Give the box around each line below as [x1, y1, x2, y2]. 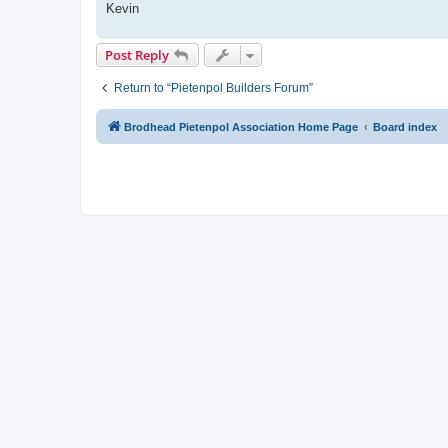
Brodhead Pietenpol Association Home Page [124, 120, 358, 133]
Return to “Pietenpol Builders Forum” [114, 80, 313, 95]
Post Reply [105, 45, 169, 64]
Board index [373, 120, 437, 133]
